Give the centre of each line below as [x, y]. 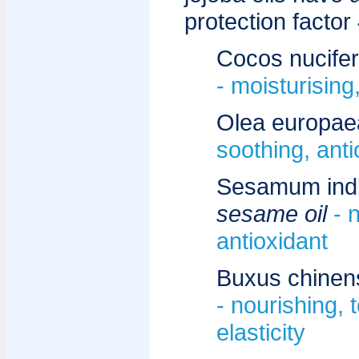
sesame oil [275, 214]
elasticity [261, 332]
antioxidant [272, 241]
